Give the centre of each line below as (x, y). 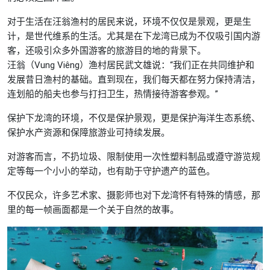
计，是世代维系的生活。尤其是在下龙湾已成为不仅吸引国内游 (134, 36)
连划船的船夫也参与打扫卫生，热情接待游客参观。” (113, 94)
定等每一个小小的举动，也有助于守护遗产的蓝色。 (111, 171)
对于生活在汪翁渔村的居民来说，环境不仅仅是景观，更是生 (129, 22)
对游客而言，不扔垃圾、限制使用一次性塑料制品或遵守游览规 (134, 157)
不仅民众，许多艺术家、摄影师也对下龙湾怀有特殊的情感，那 (134, 196)
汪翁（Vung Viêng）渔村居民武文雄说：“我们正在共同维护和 (131, 65)
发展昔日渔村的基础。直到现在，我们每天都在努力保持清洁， (134, 80)
